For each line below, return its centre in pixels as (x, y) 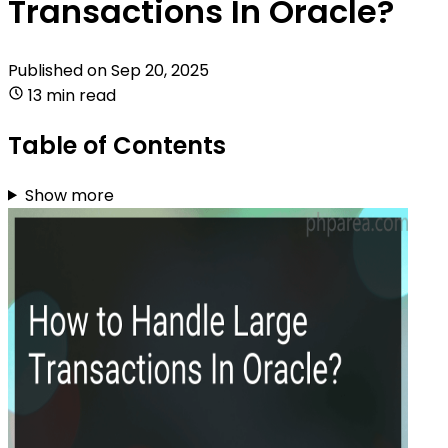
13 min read (72, 95)
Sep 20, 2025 (160, 70)
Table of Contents (117, 145)
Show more (69, 195)
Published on (59, 70)
